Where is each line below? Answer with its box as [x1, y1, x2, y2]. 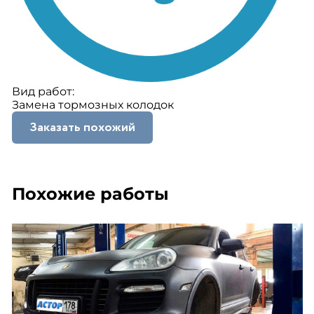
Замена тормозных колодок [11, 98, 174, 111]
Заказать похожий [29, 118, 135, 137]
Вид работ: [11, 85, 74, 98]
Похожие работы [11, 184, 169, 204]
